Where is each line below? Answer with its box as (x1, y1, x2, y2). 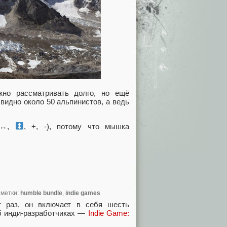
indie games (65, 190, 100, 197)
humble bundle (20, 190, 62, 197)
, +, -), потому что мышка (23, 122, 130, 131)
